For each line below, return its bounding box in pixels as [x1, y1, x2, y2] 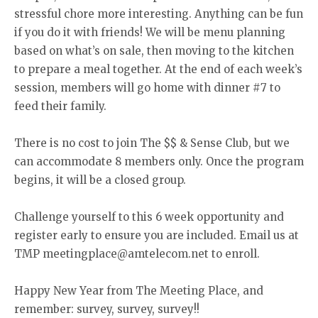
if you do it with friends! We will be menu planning [14, 26, 285, 40]
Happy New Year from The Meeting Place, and [14, 284, 263, 298]
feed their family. [14, 99, 109, 114]
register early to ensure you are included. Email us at [14, 229, 299, 243]
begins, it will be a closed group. [14, 173, 189, 187]
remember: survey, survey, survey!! [14, 302, 199, 317]
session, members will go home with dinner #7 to [14, 81, 280, 95]
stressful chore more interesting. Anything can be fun [14, 7, 303, 21]
